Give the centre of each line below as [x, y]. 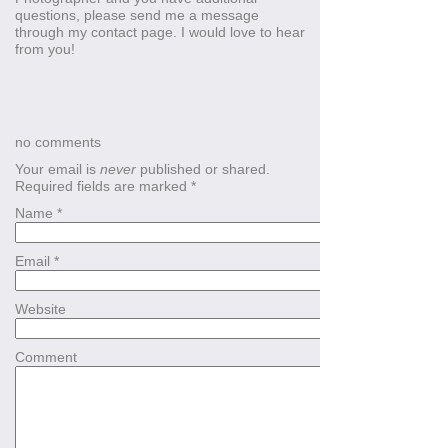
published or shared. [203, 169]
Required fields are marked [103, 186]
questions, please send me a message [137, 15]
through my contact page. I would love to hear [160, 32]
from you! [45, 49]
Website [40, 309]
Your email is [57, 169]
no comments [58, 142]
